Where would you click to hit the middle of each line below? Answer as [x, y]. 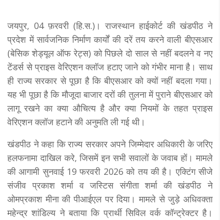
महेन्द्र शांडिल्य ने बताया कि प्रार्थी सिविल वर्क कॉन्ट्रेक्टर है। [110, 212]
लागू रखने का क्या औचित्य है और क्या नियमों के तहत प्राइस [110, 108]
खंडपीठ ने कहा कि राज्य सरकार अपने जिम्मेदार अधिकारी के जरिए [110, 144]
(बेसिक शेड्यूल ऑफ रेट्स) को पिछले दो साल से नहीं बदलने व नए [110, 53]
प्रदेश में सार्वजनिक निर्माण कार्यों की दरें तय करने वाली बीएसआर [110, 39]
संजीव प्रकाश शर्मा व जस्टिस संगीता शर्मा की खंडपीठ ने [110, 185]
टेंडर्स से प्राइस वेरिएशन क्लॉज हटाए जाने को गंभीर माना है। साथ [110, 67]
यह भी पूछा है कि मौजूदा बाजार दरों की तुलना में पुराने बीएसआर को [110, 94]
